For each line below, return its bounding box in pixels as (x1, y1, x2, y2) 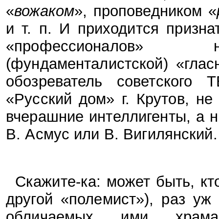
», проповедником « (74, 2, 217, 20)
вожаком (14, 2, 75, 20)
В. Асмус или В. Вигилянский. (6, 125, 218, 143)
